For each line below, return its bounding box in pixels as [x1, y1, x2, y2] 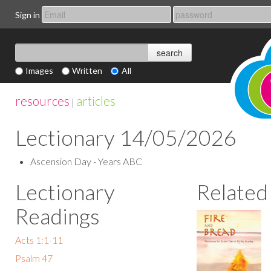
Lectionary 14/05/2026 [15, 124, 237, 151]
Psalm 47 [15, 252, 53, 264]
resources [15, 93, 70, 108]
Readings [15, 203, 100, 229]
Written [72, 65, 103, 76]
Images [25, 65, 54, 76]
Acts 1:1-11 [15, 234, 63, 246]
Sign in [15, 9, 40, 20]
